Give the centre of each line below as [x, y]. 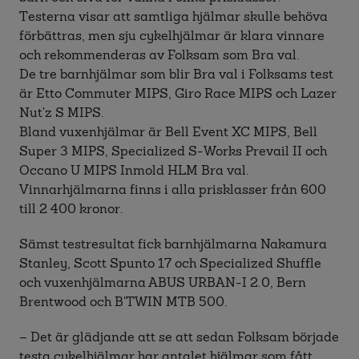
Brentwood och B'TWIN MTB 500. [123, 302]
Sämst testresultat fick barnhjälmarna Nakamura [173, 244]
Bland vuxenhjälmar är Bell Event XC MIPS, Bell [168, 132]
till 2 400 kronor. [71, 209]
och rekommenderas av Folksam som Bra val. [159, 55]
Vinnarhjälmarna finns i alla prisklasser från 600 [173, 190]
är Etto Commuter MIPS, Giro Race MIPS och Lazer [178, 93]
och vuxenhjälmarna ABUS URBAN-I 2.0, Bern [163, 282]
